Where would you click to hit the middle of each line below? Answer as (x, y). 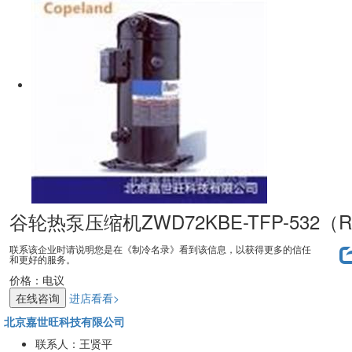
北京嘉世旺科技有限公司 (64, 322)
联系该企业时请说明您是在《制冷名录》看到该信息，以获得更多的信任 (160, 249)
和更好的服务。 (42, 259)
